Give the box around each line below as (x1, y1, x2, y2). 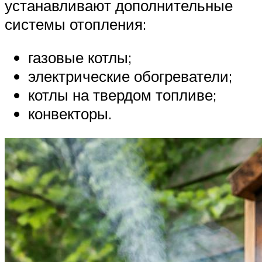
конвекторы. (28, 104, 112, 123)
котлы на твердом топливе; (28, 85, 216, 105)
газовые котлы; (28, 48, 132, 67)
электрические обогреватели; (28, 67, 232, 86)
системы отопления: (5, 14, 146, 33)
